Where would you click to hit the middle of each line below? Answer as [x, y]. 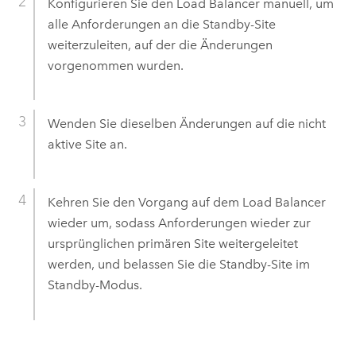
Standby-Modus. [95, 285]
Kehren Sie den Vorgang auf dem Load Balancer [186, 203]
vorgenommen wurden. [115, 66]
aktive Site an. [87, 145]
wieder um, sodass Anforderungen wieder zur [179, 223]
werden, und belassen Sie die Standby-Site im [178, 265]
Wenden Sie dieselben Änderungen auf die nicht [186, 124]
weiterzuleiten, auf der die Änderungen [160, 45]
